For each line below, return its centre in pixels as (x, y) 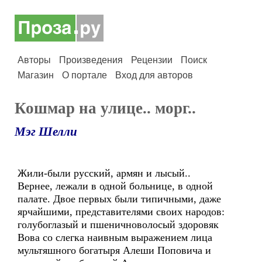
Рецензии (152, 60)
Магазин (36, 75)
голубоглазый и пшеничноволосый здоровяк (118, 225)
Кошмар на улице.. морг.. (105, 108)
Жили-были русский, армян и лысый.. (104, 173)
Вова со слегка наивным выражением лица (115, 237)
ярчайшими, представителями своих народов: (121, 212)
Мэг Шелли (46, 132)
